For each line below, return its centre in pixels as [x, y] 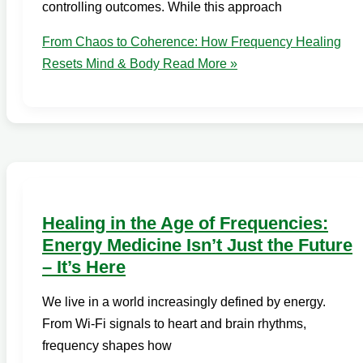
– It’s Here [84, 267]
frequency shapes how [107, 346]
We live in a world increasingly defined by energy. [184, 302]
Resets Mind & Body [101, 63]
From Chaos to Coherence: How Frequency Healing [192, 41]
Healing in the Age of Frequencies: [185, 224]
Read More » [199, 63]
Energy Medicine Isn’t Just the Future [197, 246]
